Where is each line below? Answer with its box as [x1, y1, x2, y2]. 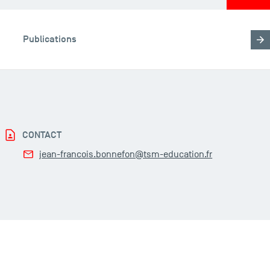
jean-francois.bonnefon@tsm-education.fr [39, 149, 213, 160]
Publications [23, 33, 77, 46]
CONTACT [22, 129, 62, 142]
